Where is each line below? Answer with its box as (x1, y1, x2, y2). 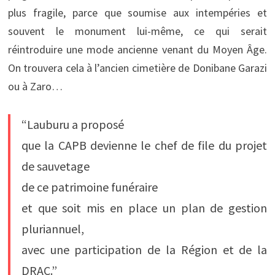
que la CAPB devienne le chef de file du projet (21, 137, 268, 153)
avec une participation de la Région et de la (21, 241, 268, 257)
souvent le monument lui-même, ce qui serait (7, 23, 268, 38)
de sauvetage (21, 158, 90, 174)
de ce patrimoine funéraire (21, 179, 158, 195)
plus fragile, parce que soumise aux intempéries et (7, 5, 268, 20)
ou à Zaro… (7, 79, 63, 93)
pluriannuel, (21, 220, 84, 236)
